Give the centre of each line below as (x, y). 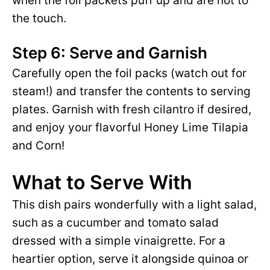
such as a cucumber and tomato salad (115, 223)
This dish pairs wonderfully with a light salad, (134, 205)
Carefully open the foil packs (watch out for (129, 74)
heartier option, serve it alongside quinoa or (130, 259)
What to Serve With (102, 183)
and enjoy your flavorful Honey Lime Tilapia (130, 128)
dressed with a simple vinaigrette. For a (119, 241)
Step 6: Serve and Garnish (110, 53)
